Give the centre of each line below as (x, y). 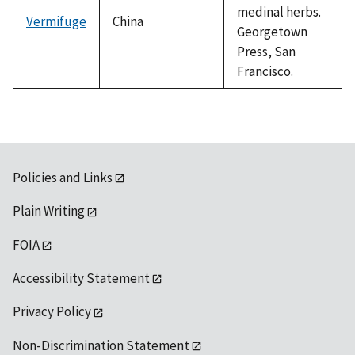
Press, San (266, 51)
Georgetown (272, 31)
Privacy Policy (52, 312)
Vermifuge (56, 21)
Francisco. (265, 71)
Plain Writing (49, 211)
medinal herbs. (279, 11)
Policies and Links (63, 177)
